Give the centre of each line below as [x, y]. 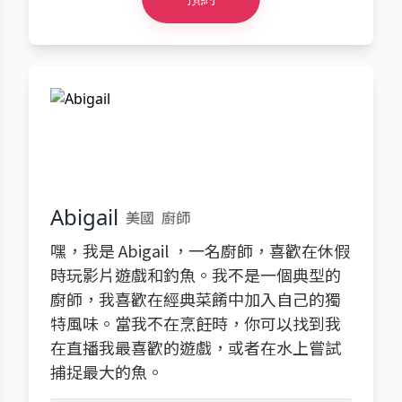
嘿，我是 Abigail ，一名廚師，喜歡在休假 [200, 250]
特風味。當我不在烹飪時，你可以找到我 [196, 323]
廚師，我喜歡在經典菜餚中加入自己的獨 [196, 299]
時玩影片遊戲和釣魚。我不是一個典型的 [196, 275]
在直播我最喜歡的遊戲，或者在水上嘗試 [196, 347]
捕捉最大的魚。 [107, 371]
